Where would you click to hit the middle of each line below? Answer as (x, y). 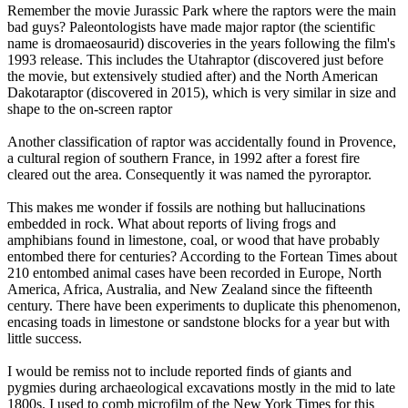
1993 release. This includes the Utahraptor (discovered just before (195, 60)
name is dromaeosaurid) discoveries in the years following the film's (201, 44)
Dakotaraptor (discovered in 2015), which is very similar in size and (202, 93)
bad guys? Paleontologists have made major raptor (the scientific (191, 27)
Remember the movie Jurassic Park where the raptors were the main (202, 11)
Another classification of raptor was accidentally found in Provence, (202, 142)
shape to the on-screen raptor (90, 109)
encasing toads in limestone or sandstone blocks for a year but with (199, 322)
